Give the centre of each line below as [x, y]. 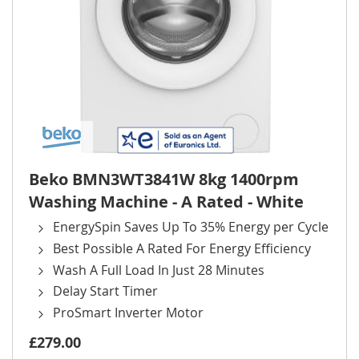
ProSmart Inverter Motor [128, 313]
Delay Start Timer [105, 291]
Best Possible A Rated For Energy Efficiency [182, 248]
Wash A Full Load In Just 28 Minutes [159, 270]
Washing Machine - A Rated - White [166, 202]
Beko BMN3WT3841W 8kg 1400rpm [164, 179]
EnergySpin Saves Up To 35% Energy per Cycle [191, 227]
